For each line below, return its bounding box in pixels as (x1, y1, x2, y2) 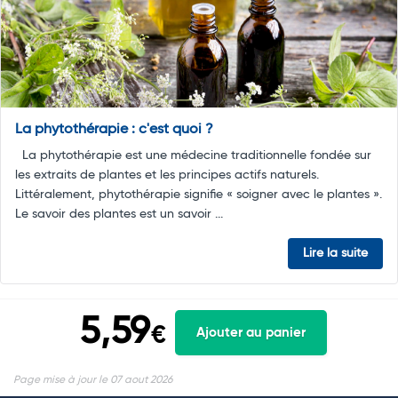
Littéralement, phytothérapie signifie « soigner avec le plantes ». (15, 188, 382, 202)
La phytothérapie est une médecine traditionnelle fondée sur (15, 149, 371, 163)
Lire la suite (303, 247, 368, 260)
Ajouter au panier (196, 325, 306, 339)
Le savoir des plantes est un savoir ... (15, 208, 223, 221)
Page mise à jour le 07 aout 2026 (13, 375, 172, 386)
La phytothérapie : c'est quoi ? (15, 123, 213, 138)
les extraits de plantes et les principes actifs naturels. (15, 169, 319, 182)
